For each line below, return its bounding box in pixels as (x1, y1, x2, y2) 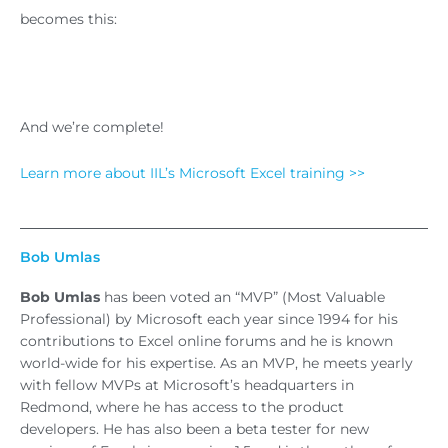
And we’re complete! (20, 119, 164, 136)
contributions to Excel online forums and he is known (20, 333, 393, 350)
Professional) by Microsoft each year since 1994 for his (20, 311, 398, 328)
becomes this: (20, 11, 117, 28)
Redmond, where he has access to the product (20, 399, 344, 416)
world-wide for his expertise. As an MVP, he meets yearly (20, 355, 413, 372)
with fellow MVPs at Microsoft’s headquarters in (20, 377, 354, 394)
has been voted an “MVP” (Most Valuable (100, 289, 385, 306)
